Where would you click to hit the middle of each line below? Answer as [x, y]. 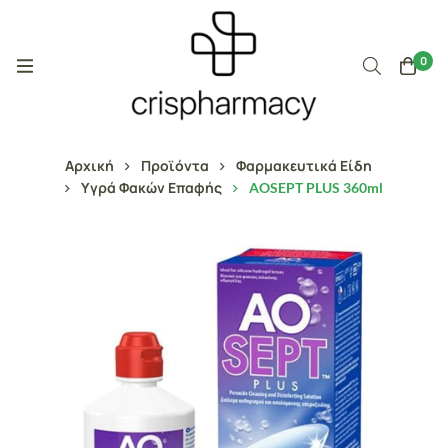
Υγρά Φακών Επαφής [151, 187]
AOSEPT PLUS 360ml [316, 187]
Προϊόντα [175, 165]
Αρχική [89, 165]
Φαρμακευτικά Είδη [304, 165]
